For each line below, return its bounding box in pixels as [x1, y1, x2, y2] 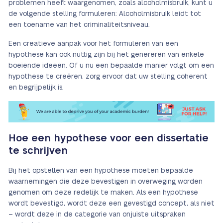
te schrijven [8, 146, 68, 156]
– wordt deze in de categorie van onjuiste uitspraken [8, 211, 186, 219]
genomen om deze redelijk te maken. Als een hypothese [8, 189, 198, 197]
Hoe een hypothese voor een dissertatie [8, 133, 209, 144]
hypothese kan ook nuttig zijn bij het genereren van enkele [8, 51, 204, 58]
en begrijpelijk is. [8, 84, 64, 91]
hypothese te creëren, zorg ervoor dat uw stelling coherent [8, 73, 208, 80]
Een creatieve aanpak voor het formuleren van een [8, 40, 178, 47]
